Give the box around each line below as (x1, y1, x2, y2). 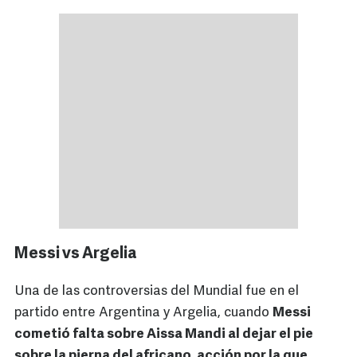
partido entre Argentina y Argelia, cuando (14, 306, 273, 320)
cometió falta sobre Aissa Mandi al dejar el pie (14, 328, 313, 342)
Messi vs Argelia (14, 246, 137, 263)
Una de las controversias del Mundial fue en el (14, 284, 299, 299)
